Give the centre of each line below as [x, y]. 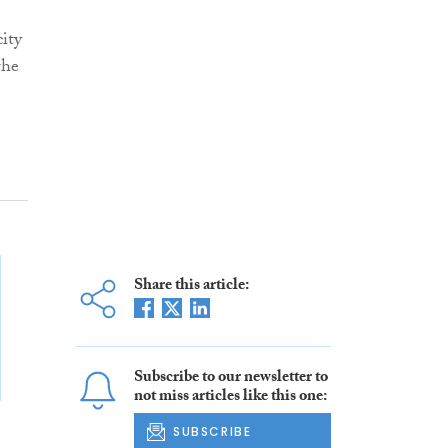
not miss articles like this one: [230, 398]
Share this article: [191, 287]
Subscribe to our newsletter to [230, 379]
